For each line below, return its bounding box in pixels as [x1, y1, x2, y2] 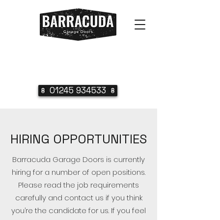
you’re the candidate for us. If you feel [11, 205, 146, 216]
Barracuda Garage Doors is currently [12, 154, 145, 165]
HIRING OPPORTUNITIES [10, 131, 147, 147]
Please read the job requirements [18, 180, 139, 190]
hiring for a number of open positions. [12, 167, 145, 177]
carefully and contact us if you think [15, 192, 142, 203]
